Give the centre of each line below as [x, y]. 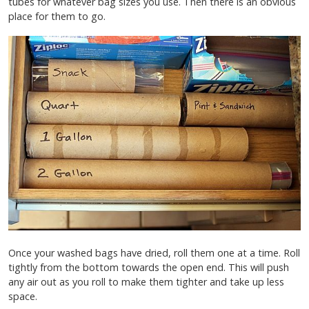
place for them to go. [57, 17]
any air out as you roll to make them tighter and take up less [146, 282]
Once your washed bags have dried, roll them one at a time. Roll [154, 253]
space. [23, 297]
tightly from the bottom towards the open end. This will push [149, 268]
